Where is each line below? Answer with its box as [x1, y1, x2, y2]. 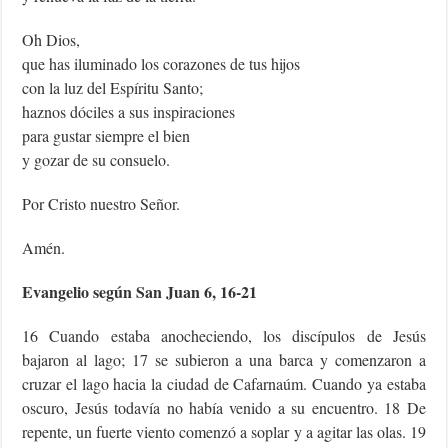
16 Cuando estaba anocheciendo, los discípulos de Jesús [22, 325, 426, 347]
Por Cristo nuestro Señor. [22, 193, 181, 215]
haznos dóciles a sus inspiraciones [22, 101, 236, 123]
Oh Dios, [22, 29, 81, 51]
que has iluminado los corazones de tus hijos [22, 53, 301, 75]
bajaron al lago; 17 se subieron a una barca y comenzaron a [22, 349, 426, 371]
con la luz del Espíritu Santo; [22, 77, 204, 99]
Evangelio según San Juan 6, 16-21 [22, 280, 258, 304]
